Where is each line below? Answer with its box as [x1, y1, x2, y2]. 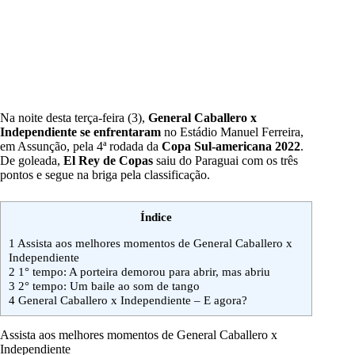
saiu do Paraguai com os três [153, 154, 298, 168]
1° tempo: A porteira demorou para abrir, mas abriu [15, 265, 270, 279]
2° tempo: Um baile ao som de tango [15, 279, 200, 293]
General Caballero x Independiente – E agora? [15, 293, 247, 307]
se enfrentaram [80, 125, 161, 139]
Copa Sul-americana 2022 [162, 139, 300, 154]
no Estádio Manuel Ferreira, [161, 125, 303, 139]
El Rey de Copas [63, 154, 153, 168]
